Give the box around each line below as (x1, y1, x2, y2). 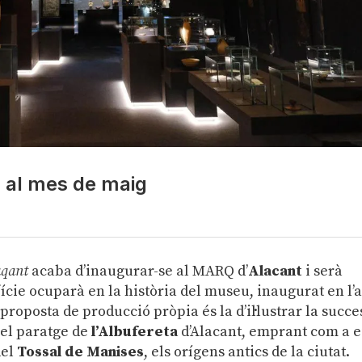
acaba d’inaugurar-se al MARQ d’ (28, 262, 249, 281)
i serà (302, 262, 347, 281)
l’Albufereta (91, 322, 179, 342)
